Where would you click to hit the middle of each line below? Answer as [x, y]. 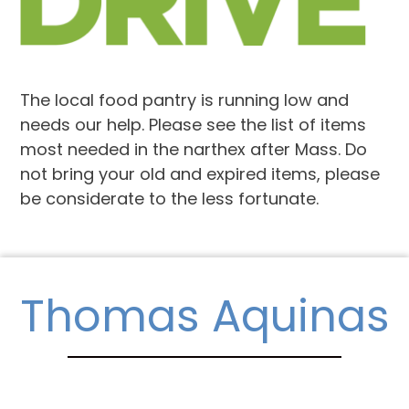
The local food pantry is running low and [185, 100]
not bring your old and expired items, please [200, 173]
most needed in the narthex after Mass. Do [194, 149]
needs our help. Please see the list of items [194, 124]
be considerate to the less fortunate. [170, 198]
